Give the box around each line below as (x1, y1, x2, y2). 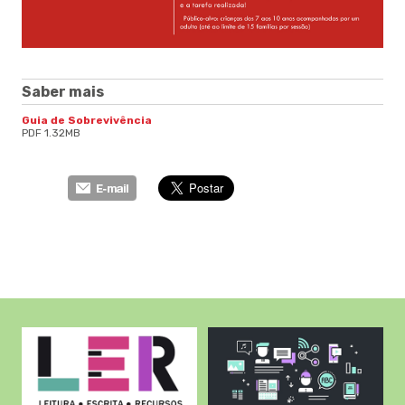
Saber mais (22, 82, 104, 100)
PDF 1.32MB (22, 126, 80, 139)
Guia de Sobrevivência (22, 113, 152, 127)
